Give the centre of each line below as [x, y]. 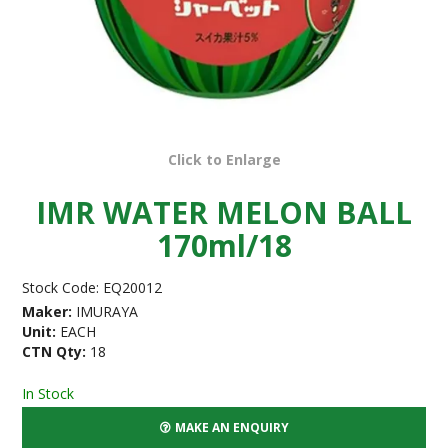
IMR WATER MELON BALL [224, 213]
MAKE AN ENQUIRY [231, 427]
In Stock [48, 393]
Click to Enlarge [224, 160]
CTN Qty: [54, 352]
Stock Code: [61, 288]
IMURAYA [107, 312]
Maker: [47, 312]
